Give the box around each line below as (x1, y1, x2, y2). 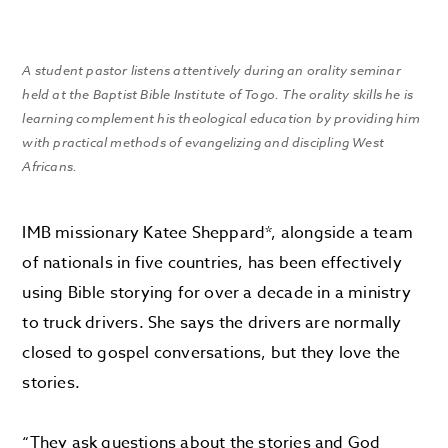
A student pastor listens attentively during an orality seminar (22, 60, 401, 79)
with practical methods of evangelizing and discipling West (22, 132, 385, 151)
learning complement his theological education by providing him (22, 108, 420, 127)
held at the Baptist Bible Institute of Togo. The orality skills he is (22, 84, 414, 103)
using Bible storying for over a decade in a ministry (22, 280, 411, 305)
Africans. (22, 156, 78, 175)
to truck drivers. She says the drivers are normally (22, 310, 402, 335)
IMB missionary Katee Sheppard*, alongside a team (22, 220, 414, 245)
